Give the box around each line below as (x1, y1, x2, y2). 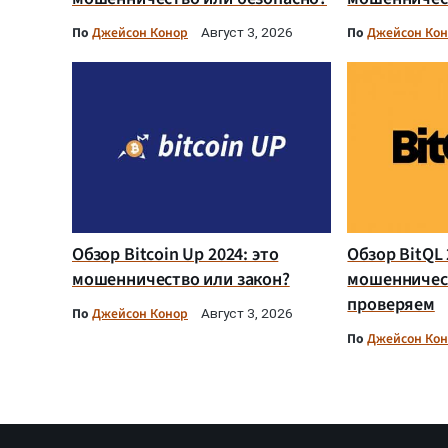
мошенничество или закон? (72, 266, 290, 292)
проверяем (347, 291, 435, 317)
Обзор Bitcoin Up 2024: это (72, 241, 279, 267)
